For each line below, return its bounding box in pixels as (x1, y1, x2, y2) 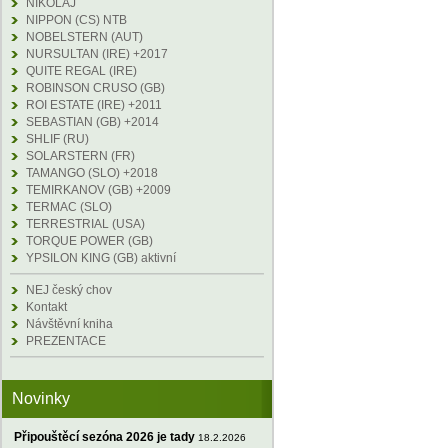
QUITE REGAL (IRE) (26, 64, 137, 78)
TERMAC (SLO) (26, 200, 112, 214)
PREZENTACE (26, 334, 106, 348)
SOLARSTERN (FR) (26, 149, 135, 163)
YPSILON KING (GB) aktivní (26, 251, 176, 265)
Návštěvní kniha (26, 317, 113, 331)
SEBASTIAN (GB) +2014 (26, 115, 159, 129)
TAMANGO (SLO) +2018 (26, 166, 158, 180)
